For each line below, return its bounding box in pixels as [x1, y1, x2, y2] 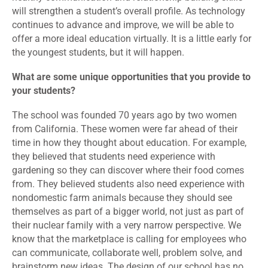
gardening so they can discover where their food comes [12, 165, 244, 176]
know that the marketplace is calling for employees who [12, 233, 246, 245]
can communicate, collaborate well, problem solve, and [12, 247, 242, 259]
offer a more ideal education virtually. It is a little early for [12, 33, 251, 45]
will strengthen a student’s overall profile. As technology [12, 5, 245, 17]
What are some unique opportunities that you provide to [12, 71, 251, 83]
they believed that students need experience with [12, 151, 215, 163]
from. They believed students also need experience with [12, 178, 245, 190]
